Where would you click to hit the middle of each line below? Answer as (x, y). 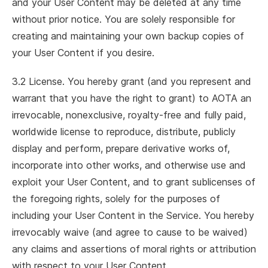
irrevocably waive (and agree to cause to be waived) (130, 232)
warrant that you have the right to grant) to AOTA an (132, 98)
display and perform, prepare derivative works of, (121, 148)
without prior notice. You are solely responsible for (124, 19)
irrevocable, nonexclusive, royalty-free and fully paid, (129, 115)
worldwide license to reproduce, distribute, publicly (124, 132)
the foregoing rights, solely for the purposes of (116, 199)
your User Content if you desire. (83, 53)
